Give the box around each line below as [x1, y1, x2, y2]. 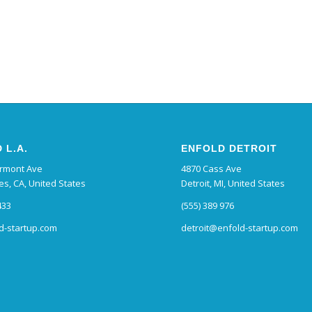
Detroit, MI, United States [181, 177, 286, 190]
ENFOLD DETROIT [181, 143, 278, 155]
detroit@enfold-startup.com [181, 221, 299, 235]
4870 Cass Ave [181, 162, 242, 175]
